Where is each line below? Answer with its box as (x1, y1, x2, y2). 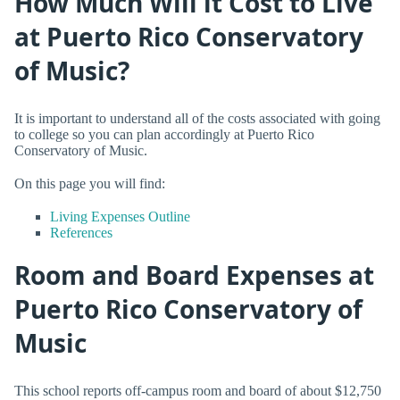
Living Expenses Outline (50, 208, 190, 224)
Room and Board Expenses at (14, 258, 374, 293)
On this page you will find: (14, 175, 165, 191)
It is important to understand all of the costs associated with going (14, 110, 380, 126)
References (50, 224, 112, 240)
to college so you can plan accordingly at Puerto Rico (14, 126, 314, 142)
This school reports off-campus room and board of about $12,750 (14, 382, 381, 398)
